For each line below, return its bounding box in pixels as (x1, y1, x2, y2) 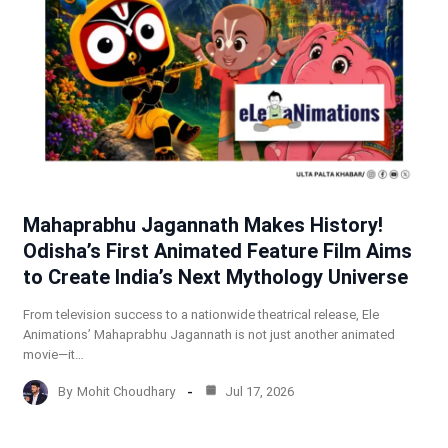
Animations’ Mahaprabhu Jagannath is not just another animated (22, 326, 395, 342)
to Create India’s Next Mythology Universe (22, 264, 408, 289)
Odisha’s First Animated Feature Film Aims (22, 238, 412, 263)
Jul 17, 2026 (221, 384, 294, 400)
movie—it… (22, 346, 84, 362)
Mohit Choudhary (76, 384, 175, 400)
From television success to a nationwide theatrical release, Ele (22, 306, 379, 322)
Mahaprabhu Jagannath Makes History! (22, 212, 383, 237)
